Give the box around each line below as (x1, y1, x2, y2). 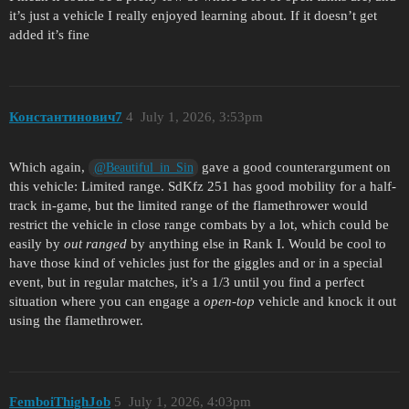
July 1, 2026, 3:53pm (140, 109, 263, 124)
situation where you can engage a (9, 293, 204, 309)
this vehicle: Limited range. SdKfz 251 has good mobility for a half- (9, 178, 396, 194)
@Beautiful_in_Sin (93, 160, 194, 174)
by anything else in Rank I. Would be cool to (127, 236, 386, 251)
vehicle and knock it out (255, 293, 396, 309)
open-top (204, 293, 255, 309)
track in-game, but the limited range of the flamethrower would (9, 197, 368, 213)
